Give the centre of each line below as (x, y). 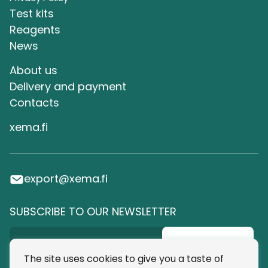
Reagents (35, 30)
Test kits (32, 13)
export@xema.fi (66, 179)
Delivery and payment (68, 86)
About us (33, 70)
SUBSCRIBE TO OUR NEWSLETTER (93, 211)
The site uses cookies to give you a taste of (124, 258)
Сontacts (34, 103)
